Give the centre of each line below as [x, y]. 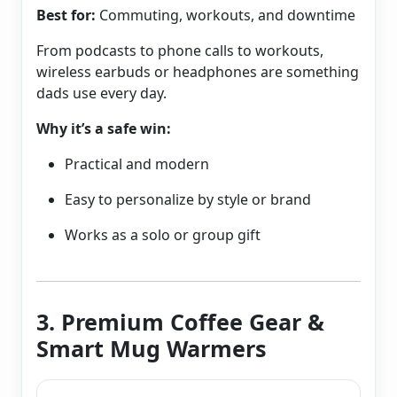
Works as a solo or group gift [163, 235]
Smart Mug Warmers [152, 349]
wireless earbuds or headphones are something [198, 72]
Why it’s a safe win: [104, 129]
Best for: [66, 16]
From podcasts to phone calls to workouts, [180, 51]
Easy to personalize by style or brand [188, 200]
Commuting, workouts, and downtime [226, 16]
